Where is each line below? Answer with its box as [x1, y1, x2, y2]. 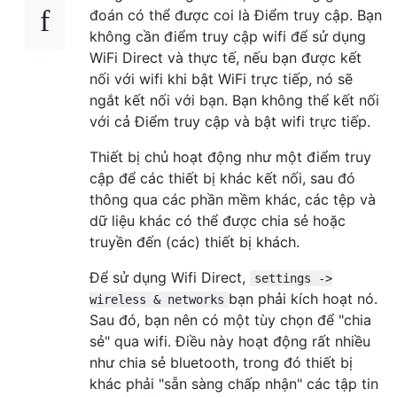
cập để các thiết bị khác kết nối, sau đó [90, 168, 355, 187]
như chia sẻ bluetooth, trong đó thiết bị [90, 353, 353, 371]
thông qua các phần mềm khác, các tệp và [90, 190, 376, 208]
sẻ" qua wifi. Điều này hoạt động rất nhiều [90, 331, 370, 350]
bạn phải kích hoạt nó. [229, 289, 378, 307]
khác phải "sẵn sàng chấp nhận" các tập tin [90, 374, 378, 393]
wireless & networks [90, 292, 224, 307]
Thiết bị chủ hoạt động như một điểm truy [90, 147, 371, 166]
